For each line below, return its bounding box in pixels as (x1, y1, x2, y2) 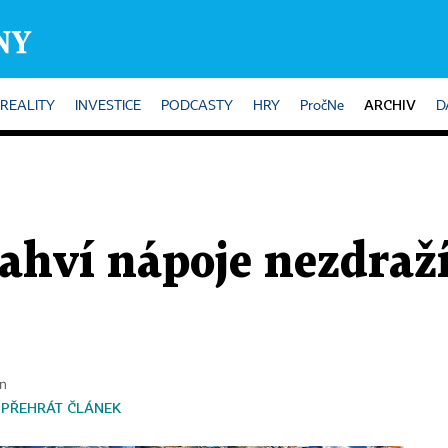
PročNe (300, 99, 344, 113)
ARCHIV (364, 96, 416, 113)
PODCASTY (161, 99, 233, 113)
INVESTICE (75, 99, 141, 113)
